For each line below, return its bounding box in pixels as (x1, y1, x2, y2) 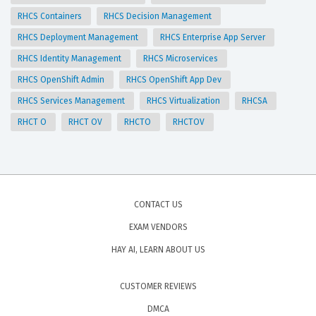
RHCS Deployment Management (18, 32, 140, 43)
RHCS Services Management (18, 96, 127, 107)
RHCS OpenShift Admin (18, 75, 107, 85)
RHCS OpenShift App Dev (126, 75, 224, 85)
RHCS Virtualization (147, 96, 222, 107)
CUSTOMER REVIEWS (119, 281, 197, 292)
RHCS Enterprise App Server (160, 32, 267, 43)
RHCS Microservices (143, 54, 220, 64)
